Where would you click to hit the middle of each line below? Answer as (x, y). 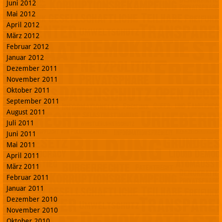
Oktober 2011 (28, 90)
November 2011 (32, 79)
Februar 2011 (28, 177)
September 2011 (33, 101)
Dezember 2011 (32, 68)
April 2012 (23, 25)
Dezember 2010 (32, 199)
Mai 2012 (21, 14)
